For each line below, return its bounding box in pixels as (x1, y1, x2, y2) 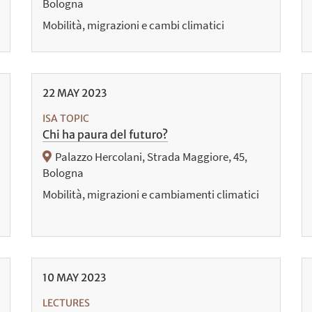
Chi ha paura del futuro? (42, 127, 168, 141)
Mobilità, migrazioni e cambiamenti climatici (42, 186, 259, 202)
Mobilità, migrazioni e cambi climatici (42, 17, 224, 33)
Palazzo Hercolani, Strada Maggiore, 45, (55, 148, 248, 164)
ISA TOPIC (42, 111, 89, 125)
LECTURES (42, 297, 90, 310)
